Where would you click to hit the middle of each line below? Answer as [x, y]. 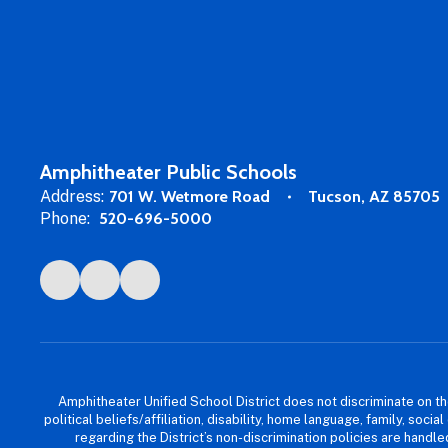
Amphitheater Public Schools [168, 172]
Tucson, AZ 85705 [374, 196]
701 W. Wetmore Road [189, 196]
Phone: [65, 218]
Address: [72, 196]
